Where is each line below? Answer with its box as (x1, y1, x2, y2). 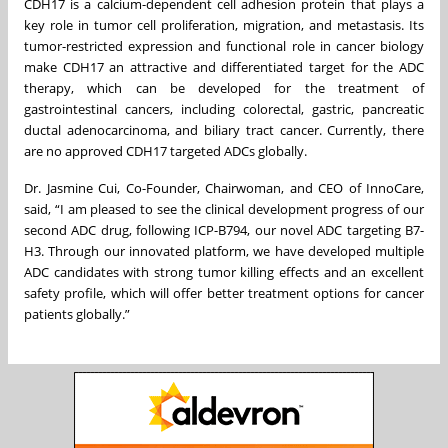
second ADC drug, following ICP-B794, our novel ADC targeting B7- (24, 220, 424, 239)
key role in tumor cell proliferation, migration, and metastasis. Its (24, 15, 424, 34)
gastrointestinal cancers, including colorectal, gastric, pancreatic (24, 99, 424, 118)
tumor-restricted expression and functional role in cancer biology (24, 36, 424, 55)
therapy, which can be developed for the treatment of (24, 78, 424, 97)
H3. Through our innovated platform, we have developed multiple (24, 241, 424, 260)
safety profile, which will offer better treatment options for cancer (24, 283, 424, 302)
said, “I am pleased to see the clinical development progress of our (24, 199, 424, 218)
